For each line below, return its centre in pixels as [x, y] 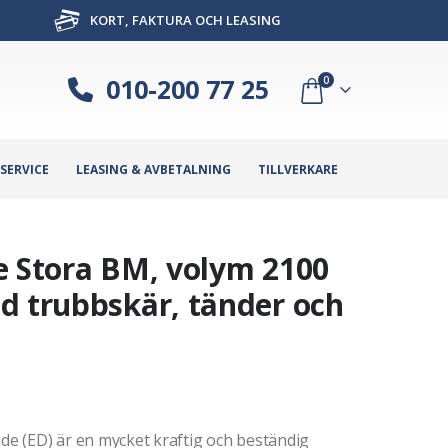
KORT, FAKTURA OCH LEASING [183, 20]
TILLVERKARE [298, 169]
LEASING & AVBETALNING [153, 169]
